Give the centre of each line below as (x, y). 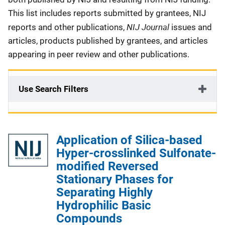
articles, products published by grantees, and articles (108, 41)
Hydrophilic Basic (104, 205)
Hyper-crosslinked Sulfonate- (136, 153)
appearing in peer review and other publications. (100, 54)
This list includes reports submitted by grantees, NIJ (107, 13)
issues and (192, 27)
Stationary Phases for (115, 179)
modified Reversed (107, 166)
